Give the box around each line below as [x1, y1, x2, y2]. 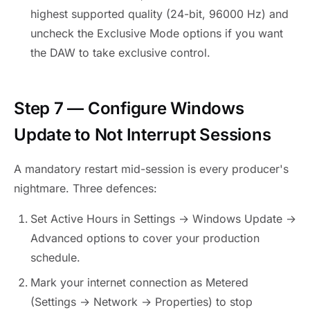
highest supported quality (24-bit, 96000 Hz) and [30, 6, 289, 21]
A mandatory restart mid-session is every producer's [14, 161, 289, 176]
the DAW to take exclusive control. [30, 45, 210, 60]
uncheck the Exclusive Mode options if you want [30, 26, 283, 40]
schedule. [30, 250, 80, 264]
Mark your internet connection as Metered [30, 275, 248, 289]
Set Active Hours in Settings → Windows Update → [30, 211, 296, 226]
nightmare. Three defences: [14, 181, 157, 195]
